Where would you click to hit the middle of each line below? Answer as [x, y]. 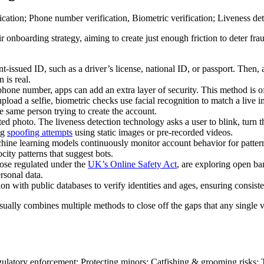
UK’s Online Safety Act [132, 164]
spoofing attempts [40, 133]
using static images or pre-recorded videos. [153, 133]
